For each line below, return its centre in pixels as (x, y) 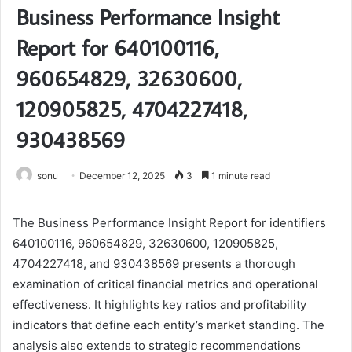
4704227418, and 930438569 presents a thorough (154, 263)
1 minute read (240, 175)
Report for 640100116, (118, 47)
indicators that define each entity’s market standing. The (169, 324)
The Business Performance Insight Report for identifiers (169, 222)
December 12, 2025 (122, 175)
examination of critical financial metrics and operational (165, 284)
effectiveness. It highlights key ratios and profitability (159, 304)
